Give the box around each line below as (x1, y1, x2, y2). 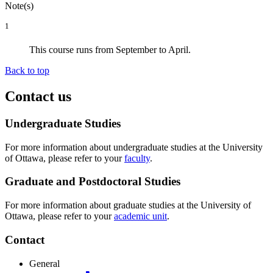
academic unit (114, 211, 167, 222)
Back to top (5, 65, 49, 76)
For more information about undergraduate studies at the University (5, 141, 263, 152)
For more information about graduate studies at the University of (5, 200, 251, 211)
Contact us (5, 88, 71, 105)
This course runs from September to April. (29, 44, 191, 55)
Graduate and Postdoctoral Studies (5, 175, 180, 188)
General (29, 258, 60, 269)
